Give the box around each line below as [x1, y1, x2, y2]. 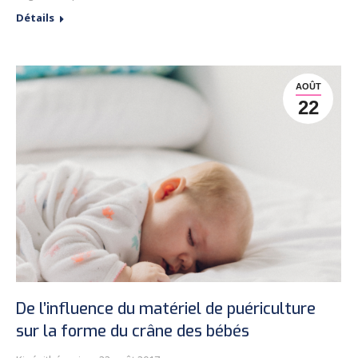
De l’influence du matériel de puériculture [16, 297, 316, 320]
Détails [16, 10, 54, 25]
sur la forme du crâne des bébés [16, 320, 249, 342]
